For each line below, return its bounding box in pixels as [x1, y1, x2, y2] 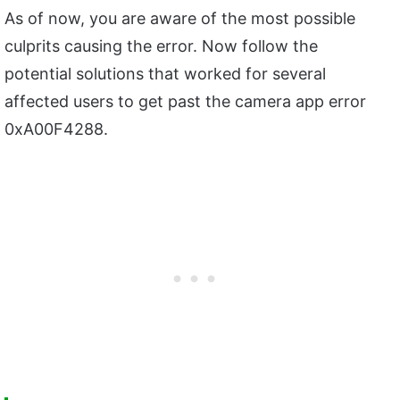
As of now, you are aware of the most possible [4, 9, 355, 29]
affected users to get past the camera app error [4, 92, 366, 112]
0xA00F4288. [4, 120, 108, 139]
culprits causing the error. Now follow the [4, 37, 318, 56]
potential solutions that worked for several [4, 64, 326, 84]
